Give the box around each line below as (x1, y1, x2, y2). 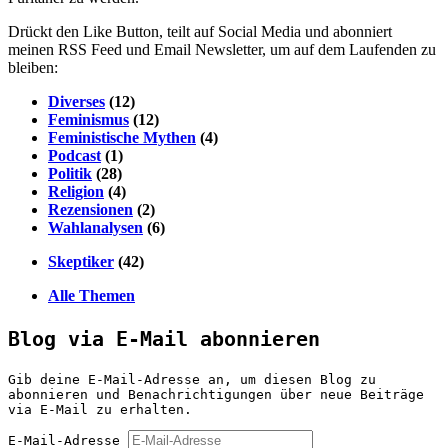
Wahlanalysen (48, 218, 143, 236)
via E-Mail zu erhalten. (8, 401, 192, 417)
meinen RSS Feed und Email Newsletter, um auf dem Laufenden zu (8, 40, 436, 58)
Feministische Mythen (48, 128, 196, 146)
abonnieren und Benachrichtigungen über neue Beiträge (8, 386, 424, 402)
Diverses (48, 92, 105, 110)
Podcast (48, 146, 101, 164)
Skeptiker (48, 252, 114, 270)
